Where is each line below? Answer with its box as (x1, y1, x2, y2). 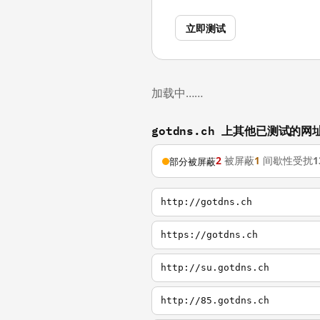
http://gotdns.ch (161, 196, 252, 207)
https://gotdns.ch (161, 229, 258, 240)
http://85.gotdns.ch (161, 295, 269, 306)
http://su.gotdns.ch (161, 262, 269, 273)
